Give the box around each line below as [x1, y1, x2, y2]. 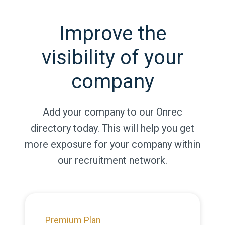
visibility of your [42, 46, 183, 69]
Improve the [59, 22, 166, 45]
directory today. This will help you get [31, 122, 194, 134]
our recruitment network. [58, 154, 167, 166]
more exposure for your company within [25, 138, 200, 150]
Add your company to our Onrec [43, 106, 182, 118]
